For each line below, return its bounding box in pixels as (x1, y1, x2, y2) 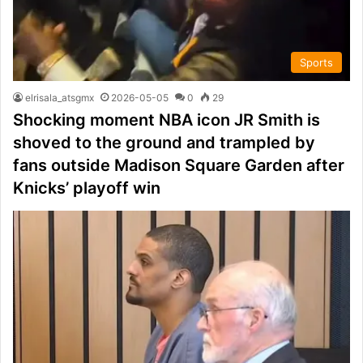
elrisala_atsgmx (25, 92, 94, 105)
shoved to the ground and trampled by (13, 133, 315, 153)
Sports (300, 56, 333, 70)
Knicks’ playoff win (13, 178, 160, 199)
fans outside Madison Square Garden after (13, 156, 344, 176)
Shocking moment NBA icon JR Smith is (13, 110, 320, 130)
